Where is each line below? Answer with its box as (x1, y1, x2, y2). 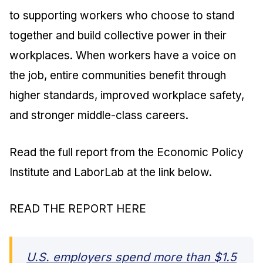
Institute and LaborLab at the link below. (9, 165, 212, 179)
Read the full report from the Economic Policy (9, 145, 244, 159)
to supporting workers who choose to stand (9, 9, 234, 22)
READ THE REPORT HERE (9, 202, 146, 215)
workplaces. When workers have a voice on (9, 49, 236, 62)
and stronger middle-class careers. (9, 109, 188, 122)
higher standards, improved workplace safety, (9, 89, 244, 102)
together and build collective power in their (9, 29, 227, 42)
